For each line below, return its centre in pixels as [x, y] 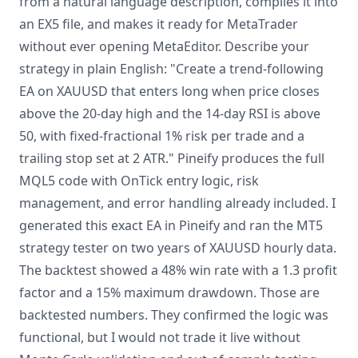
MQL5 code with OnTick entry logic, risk [139, 181]
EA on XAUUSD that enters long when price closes [169, 91]
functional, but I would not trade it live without [160, 337]
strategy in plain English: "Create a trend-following [171, 69]
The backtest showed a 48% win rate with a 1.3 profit [178, 270]
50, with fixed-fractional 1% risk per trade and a [162, 136]
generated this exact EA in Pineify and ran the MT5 [171, 225]
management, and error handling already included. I [177, 203]
